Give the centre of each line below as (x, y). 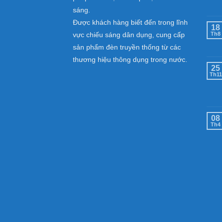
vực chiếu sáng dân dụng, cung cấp (129, 35)
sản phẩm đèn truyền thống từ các (127, 47)
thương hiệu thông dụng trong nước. (130, 60)
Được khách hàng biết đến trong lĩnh (130, 23)
